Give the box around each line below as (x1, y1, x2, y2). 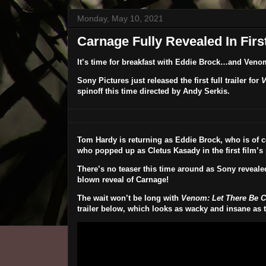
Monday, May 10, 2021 (77, 14, 163, 24)
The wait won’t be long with (77, 194, 181, 203)
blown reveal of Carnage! (77, 175, 169, 185)
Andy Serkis (182, 87, 227, 96)
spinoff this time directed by (77, 87, 183, 96)
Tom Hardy (77, 135, 117, 145)
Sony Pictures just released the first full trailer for (77, 76, 261, 85)
